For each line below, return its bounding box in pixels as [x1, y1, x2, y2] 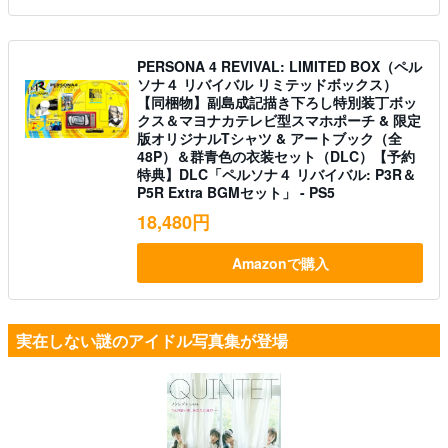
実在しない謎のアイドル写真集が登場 [16, 329, 288, 352]
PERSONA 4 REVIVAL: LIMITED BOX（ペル [137, 56, 422, 76]
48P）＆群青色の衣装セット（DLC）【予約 [137, 146, 415, 166]
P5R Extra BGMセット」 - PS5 [137, 182, 335, 202]
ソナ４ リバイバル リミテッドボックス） [137, 74, 397, 94]
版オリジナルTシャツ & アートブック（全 [137, 128, 402, 148]
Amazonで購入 [231, 253, 329, 273]
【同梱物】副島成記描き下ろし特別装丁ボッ [137, 92, 417, 112]
